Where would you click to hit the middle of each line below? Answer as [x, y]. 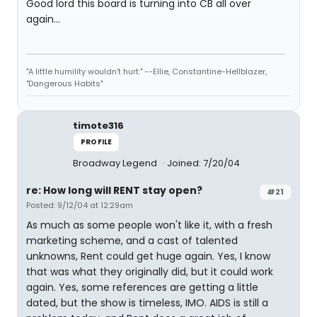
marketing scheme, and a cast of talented [132, 241]
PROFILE [97, 142]
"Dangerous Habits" [64, 83]
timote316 [98, 126]
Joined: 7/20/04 [203, 163]
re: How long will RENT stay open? [114, 190]
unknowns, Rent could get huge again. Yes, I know [148, 256]
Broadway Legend [116, 163]
